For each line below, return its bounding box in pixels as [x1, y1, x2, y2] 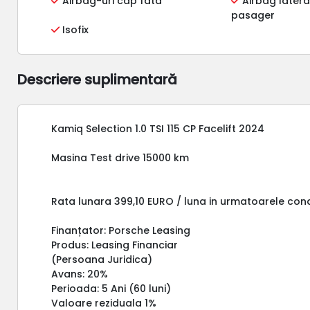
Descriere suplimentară [17, 69, 178, 89]
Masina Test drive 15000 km [51, 150, 190, 165]
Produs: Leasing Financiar [51, 237, 179, 252]
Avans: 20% [51, 266, 109, 281]
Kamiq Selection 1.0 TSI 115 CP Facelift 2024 [51, 121, 265, 136]
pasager [231, 8, 275, 22]
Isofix [60, 22, 89, 37]
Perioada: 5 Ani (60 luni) [51, 281, 172, 295]
